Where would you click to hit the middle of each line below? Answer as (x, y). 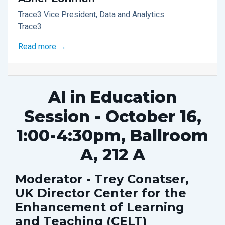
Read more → (42, 46)
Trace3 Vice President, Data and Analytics (91, 14)
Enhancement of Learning (100, 207)
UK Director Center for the (101, 193)
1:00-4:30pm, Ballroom (113, 135)
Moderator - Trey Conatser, (102, 179)
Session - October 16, (113, 116)
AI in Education (113, 97)
